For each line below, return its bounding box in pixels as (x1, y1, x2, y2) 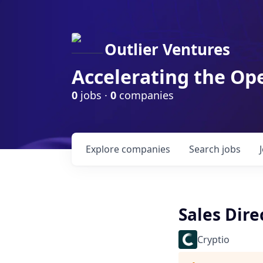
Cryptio (197, 233, 230, 246)
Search (189, 143, 222, 156)
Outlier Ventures (104, 39, 230, 60)
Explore (86, 143, 122, 156)
